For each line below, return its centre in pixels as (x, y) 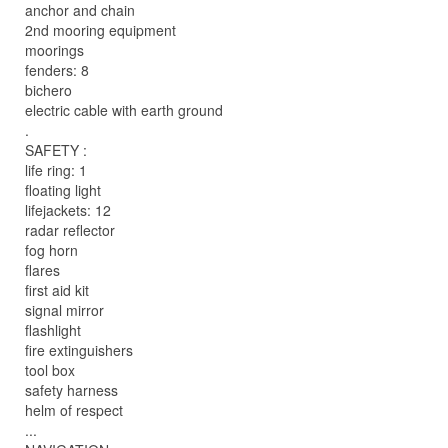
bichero (48, 90)
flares (42, 270)
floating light (63, 190)
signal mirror (64, 310)
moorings (54, 50)
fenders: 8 (57, 70)
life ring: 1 (56, 170)
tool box (50, 370)
